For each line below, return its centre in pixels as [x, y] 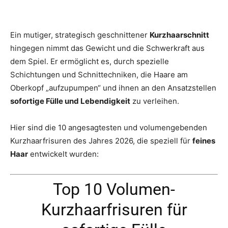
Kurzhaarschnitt [179, 35]
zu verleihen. [155, 101]
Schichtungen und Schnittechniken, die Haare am [99, 75]
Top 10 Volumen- [114, 189]
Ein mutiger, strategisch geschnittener [80, 35]
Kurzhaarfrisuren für [114, 209]
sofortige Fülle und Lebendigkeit [70, 101]
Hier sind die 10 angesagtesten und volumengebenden [109, 128]
